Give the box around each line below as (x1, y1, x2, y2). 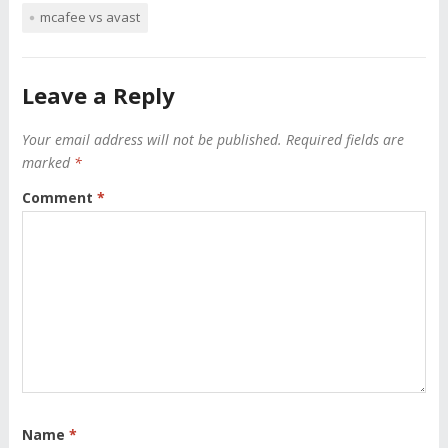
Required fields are (285, 130, 404, 150)
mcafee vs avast (39, 8, 140, 27)
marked (21, 153, 74, 173)
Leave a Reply (21, 80, 175, 111)
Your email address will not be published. (21, 130, 282, 150)
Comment (21, 188, 97, 208)
